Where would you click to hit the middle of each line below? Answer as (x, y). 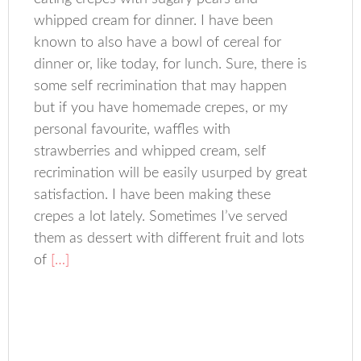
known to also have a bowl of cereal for (158, 43)
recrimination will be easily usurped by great (171, 174)
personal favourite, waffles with (133, 130)
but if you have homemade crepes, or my (161, 108)
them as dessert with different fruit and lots (170, 239)
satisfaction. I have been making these (153, 195)
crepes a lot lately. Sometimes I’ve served (161, 217)
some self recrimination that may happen (161, 87)
